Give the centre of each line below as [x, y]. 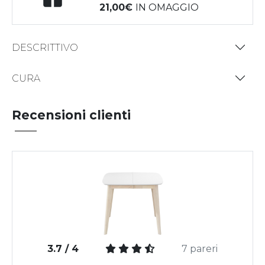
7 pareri [200, 248]
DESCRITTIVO [45, 47]
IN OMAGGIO [167, 8]
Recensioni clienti [71, 115]
